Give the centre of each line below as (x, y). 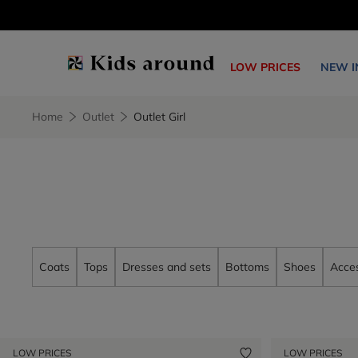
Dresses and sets (167, 267)
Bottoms (247, 267)
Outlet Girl (159, 117)
